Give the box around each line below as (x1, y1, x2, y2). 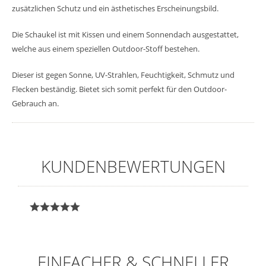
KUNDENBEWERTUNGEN (40, 154, 226, 178)
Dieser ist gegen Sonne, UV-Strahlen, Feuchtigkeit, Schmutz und (12, 69, 235, 80)
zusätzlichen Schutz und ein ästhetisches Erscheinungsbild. (12, 2, 220, 14)
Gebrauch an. (12, 97, 61, 109)
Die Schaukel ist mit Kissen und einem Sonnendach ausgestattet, (12, 28, 239, 40)
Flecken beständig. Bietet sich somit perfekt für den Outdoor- (12, 83, 227, 94)
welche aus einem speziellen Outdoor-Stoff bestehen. (12, 43, 201, 54)
